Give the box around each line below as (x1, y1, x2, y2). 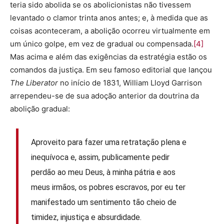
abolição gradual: (10, 104, 70, 113)
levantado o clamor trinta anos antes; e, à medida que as (10, 13, 208, 22)
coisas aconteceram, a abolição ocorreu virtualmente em (10, 26, 210, 35)
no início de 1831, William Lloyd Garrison (58, 78, 202, 87)
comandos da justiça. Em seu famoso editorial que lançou (10, 65, 212, 74)
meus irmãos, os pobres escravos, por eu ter (31, 182, 186, 192)
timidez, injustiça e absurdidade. (31, 212, 142, 222)
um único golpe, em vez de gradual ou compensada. (10, 39, 193, 48)
